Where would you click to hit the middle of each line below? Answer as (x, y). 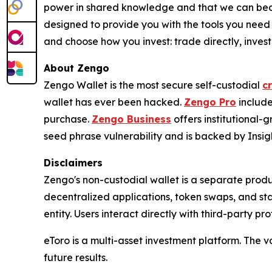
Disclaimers (73, 163)
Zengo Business (131, 119)
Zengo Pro (210, 102)
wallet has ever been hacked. (114, 102)
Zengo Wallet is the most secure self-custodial (153, 85)
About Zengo (76, 68)
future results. (76, 257)
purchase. (68, 119)
